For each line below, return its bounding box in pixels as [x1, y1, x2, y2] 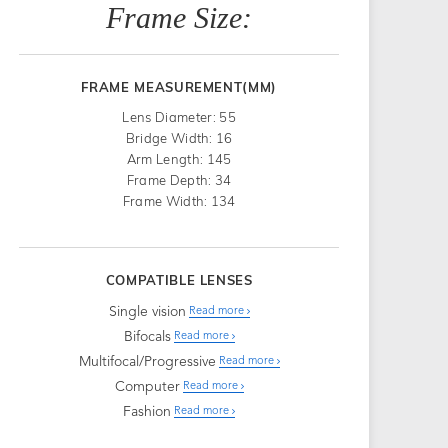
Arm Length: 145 [126, 150, 232, 167]
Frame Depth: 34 [126, 171, 232, 188]
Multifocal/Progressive [78, 354, 216, 369]
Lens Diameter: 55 [122, 108, 236, 125]
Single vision [108, 304, 186, 319]
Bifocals [123, 329, 171, 344]
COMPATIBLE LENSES [105, 271, 253, 288]
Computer [114, 379, 180, 394]
